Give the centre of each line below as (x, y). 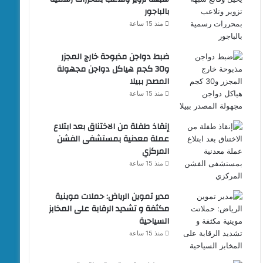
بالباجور (157, 11)
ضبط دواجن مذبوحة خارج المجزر (115, 57)
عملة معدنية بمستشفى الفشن (113, 139)
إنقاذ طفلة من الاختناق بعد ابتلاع (112, 127)
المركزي (156, 151)
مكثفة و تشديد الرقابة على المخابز (109, 209)
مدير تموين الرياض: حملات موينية (112, 196)
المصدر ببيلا (150, 81)
